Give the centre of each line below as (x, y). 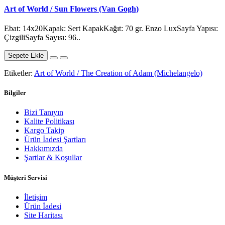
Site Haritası (43, 215)
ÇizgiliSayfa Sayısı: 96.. (42, 38)
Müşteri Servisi (26, 177)
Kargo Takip (44, 131)
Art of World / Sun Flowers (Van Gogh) (71, 9)
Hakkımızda (43, 149)
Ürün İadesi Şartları (55, 140)
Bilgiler (15, 93)
